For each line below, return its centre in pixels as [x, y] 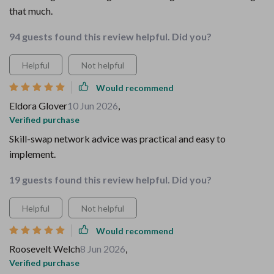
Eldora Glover [38, 106]
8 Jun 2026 [103, 249]
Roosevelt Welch [45, 249]
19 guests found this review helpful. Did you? [110, 180]
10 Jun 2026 [93, 106]
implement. [32, 154]
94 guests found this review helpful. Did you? [110, 36]
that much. [31, 11]
